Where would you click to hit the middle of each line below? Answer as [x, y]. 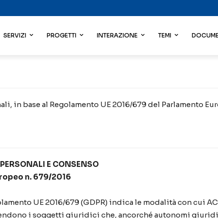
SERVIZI [15, 36]
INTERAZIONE [117, 36]
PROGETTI [62, 36]
